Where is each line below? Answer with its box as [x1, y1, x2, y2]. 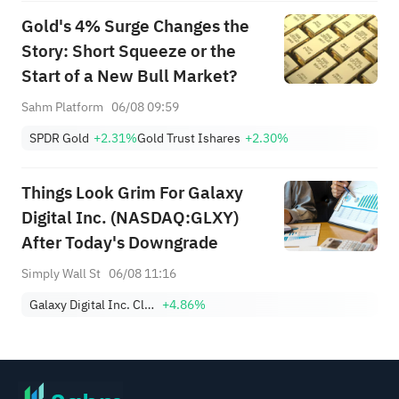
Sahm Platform [20, 97, 103, 118]
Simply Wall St [20, 264, 101, 284]
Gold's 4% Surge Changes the [20, 12, 249, 39]
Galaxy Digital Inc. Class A [144, 295, 155, 315]
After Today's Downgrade [20, 229, 218, 256]
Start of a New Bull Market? [20, 62, 237, 89]
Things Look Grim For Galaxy [20, 179, 243, 206]
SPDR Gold [29, 127, 90, 148]
